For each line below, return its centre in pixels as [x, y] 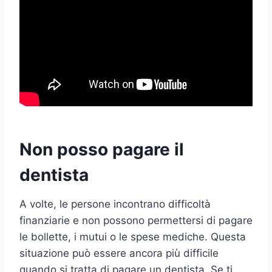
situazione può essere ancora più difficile [119, 253]
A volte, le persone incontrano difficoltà [115, 204]
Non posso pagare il [102, 149]
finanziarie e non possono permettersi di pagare [136, 220]
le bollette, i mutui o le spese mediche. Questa [133, 236]
